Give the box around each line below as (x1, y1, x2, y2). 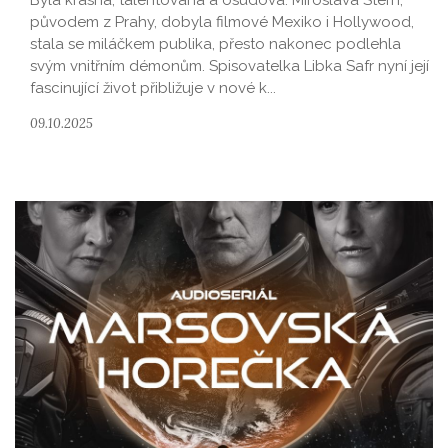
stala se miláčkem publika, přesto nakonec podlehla (30, 35, 401, 53)
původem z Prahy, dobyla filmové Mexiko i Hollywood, (30, 13, 414, 31)
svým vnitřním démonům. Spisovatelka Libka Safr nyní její (30, 57, 429, 75)
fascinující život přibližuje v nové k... (30, 79, 276, 97)
